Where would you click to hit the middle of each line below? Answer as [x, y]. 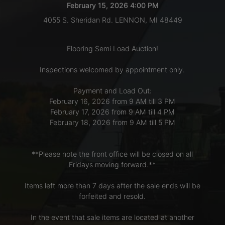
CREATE [33, 67]
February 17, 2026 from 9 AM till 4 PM [112, 111]
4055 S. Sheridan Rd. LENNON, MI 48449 [113, 20]
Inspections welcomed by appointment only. [113, 69]
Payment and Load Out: [112, 90]
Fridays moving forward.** [113, 164]
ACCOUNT [39, 82]
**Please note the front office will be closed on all [113, 154]
